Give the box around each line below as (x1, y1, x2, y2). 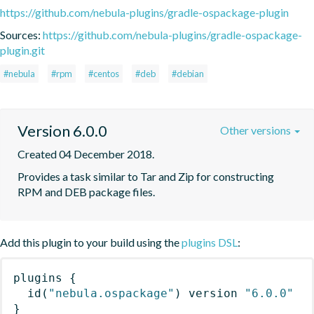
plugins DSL (182, 235, 238, 249)
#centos (88, 67, 119, 79)
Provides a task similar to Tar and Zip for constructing (18, 169, 274, 183)
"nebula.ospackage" (48, 286, 175, 300)
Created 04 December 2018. (18, 146, 154, 161)
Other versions (220, 123, 293, 137)
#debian (172, 67, 204, 79)
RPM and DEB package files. (18, 184, 155, 198)
